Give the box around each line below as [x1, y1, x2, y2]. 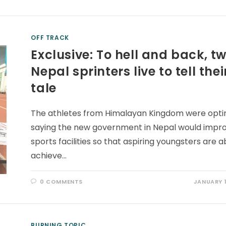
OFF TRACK [31, 33, 69, 42]
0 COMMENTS [40, 178, 83, 186]
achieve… [31, 150, 67, 161]
